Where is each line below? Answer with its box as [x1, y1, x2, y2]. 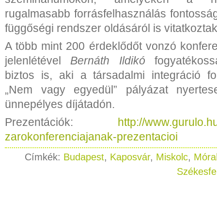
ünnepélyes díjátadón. [5, 97, 115, 110]
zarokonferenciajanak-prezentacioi [5, 130, 178, 143]
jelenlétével [5, 54, 71, 67]
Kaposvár [110, 151, 150, 162]
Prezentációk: [5, 115, 118, 128]
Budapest [63, 151, 104, 162]
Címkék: [25, 151, 63, 162]
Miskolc [156, 151, 188, 162]
